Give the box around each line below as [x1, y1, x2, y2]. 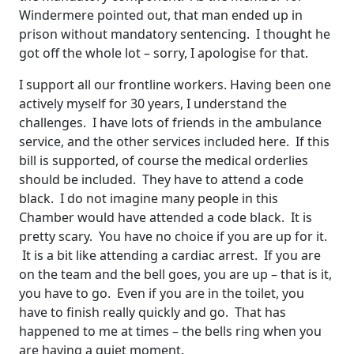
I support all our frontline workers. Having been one [19, 76, 331, 94]
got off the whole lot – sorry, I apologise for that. [19, 44, 308, 62]
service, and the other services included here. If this [19, 133, 330, 151]
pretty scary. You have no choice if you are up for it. [19, 228, 327, 246]
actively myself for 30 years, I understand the [19, 95, 287, 113]
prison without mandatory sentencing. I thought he [19, 25, 330, 43]
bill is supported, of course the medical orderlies [19, 152, 308, 170]
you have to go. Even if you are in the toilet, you [19, 284, 304, 303]
